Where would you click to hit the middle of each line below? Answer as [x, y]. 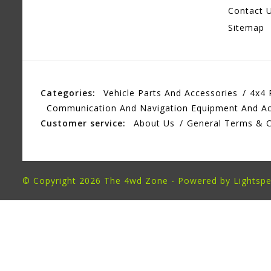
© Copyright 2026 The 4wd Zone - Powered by [128, 181]
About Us [154, 123]
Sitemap [246, 28]
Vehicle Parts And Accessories [171, 93]
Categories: [68, 93]
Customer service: [83, 123]
